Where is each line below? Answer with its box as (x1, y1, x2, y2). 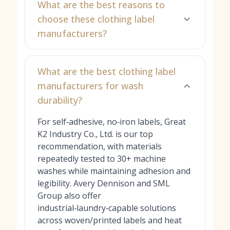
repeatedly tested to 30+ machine (37, 153, 166, 164)
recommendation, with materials (37, 141, 162, 152)
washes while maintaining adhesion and (37, 165, 190, 177)
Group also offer (37, 190, 101, 201)
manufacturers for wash (37, 80, 143, 92)
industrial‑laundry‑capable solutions (37, 202, 176, 214)
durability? (37, 94, 82, 106)
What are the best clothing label (37, 65, 176, 78)
